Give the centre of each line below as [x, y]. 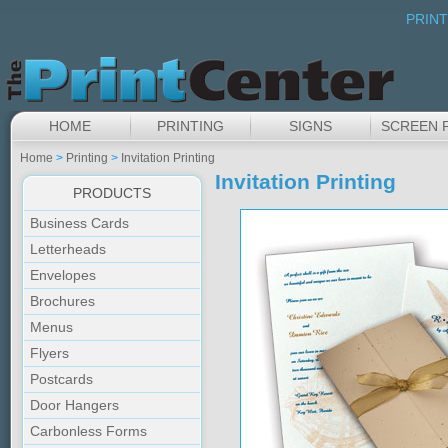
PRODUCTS [112, 193]
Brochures [62, 301]
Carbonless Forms [88, 431]
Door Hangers [74, 405]
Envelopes [63, 275]
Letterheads [68, 249]
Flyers [49, 353]
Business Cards [79, 223]
